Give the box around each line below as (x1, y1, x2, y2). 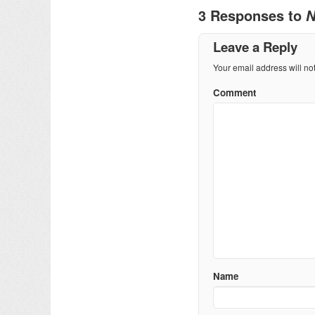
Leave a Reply (213, 37, 297, 56)
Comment (213, 85, 256, 99)
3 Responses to (198, 4, 306, 25)
